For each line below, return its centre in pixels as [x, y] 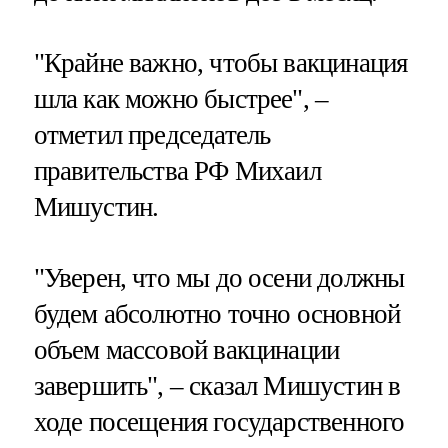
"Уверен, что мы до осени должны [219, 278]
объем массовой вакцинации [186, 350]
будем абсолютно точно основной [217, 314]
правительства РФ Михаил [177, 170]
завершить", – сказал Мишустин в [217, 386]
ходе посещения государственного [219, 422]
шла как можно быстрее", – [181, 98]
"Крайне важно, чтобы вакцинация [220, 62]
